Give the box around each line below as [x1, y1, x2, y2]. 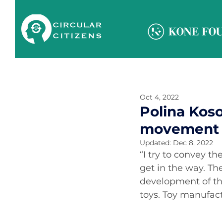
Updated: [140, 138, 173, 147]
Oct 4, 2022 [140, 92, 179, 102]
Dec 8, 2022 [173, 138, 213, 147]
